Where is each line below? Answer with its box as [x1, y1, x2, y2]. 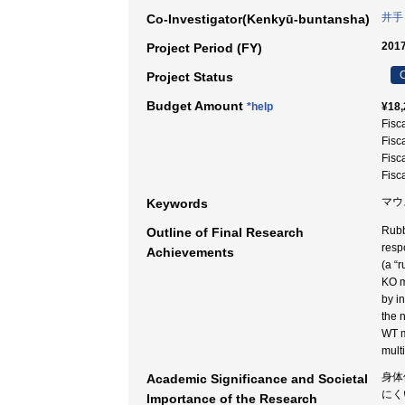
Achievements [146, 245, 234, 259]
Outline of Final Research [146, 225, 304, 240]
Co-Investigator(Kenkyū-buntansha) [146, 12, 370, 26]
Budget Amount [146, 99, 247, 113]
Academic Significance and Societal [146, 372, 368, 386]
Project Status [146, 70, 233, 84]
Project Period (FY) [146, 41, 262, 55]
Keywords [146, 196, 208, 211]
